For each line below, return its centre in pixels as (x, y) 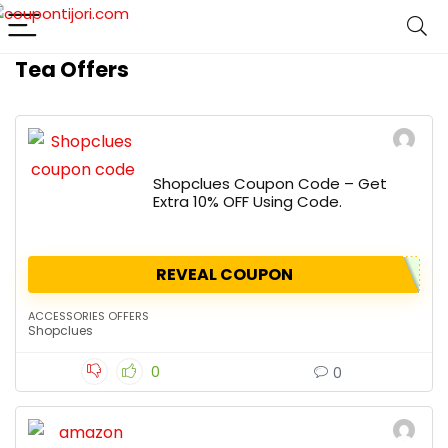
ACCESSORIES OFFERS (88, 316)
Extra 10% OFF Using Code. (247, 201)
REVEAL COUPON (224, 274)
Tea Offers (72, 69)
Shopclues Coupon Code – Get (270, 183)
